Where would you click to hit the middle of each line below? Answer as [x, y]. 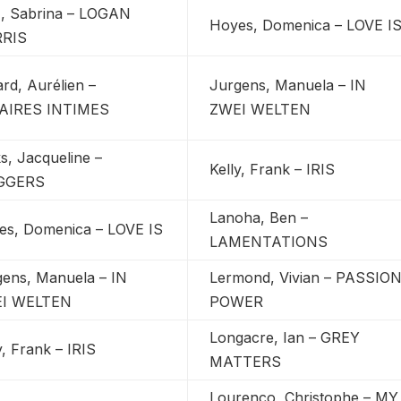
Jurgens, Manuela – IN [288, 85]
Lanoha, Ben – [259, 217]
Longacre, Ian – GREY [285, 337]
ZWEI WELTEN [260, 109]
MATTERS [246, 361]
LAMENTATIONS [269, 241]
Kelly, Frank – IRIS [273, 169]
